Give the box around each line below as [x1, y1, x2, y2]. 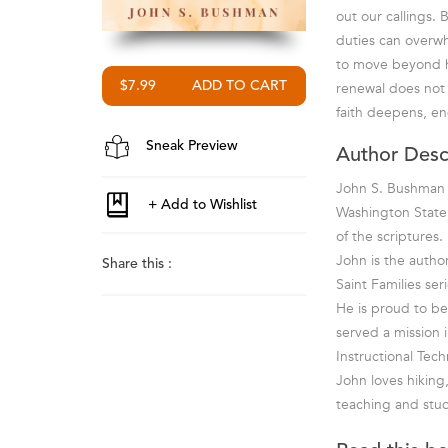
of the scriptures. [336, 227, 443, 246]
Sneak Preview [142, 139, 238, 154]
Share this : [102, 257, 172, 272]
